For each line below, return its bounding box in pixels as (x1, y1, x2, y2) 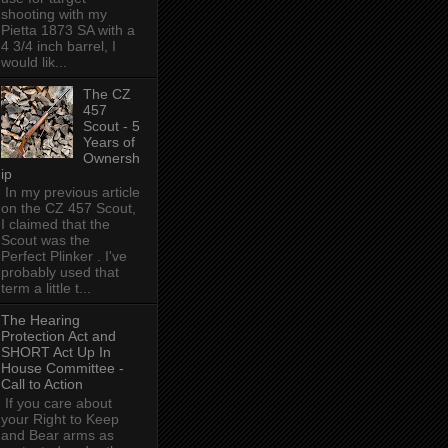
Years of (83, 133, 136, 150)
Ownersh (83, 149, 141, 166)
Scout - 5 (83, 117, 141, 134)
